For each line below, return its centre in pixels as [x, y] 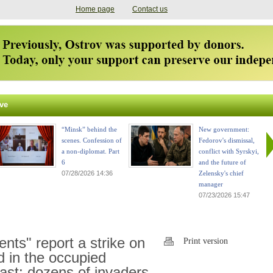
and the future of [222, 162]
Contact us [150, 9]
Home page [95, 9]
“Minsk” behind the [89, 129]
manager [211, 184]
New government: [224, 129]
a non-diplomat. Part [90, 151]
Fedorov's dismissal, [227, 140]
